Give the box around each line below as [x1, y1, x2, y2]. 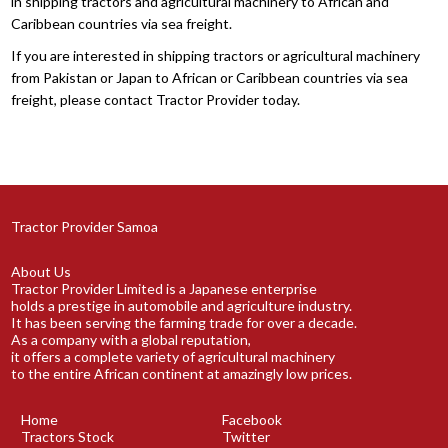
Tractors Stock [21, 427, 115, 445]
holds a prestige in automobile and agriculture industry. [11, 297, 353, 315]
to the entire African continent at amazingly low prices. [11, 365, 353, 383]
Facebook [222, 410, 283, 428]
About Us [11, 263, 72, 281]
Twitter [222, 427, 271, 445]
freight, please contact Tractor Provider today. [11, 91, 301, 108]
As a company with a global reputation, [11, 331, 252, 349]
